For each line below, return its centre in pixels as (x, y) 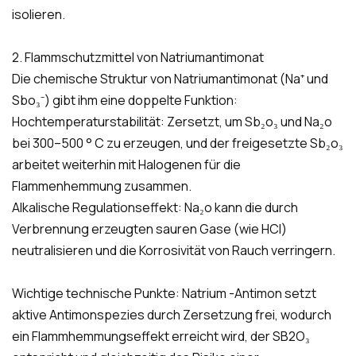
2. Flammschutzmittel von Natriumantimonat (138, 58)
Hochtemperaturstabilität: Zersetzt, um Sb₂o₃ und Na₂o (172, 122)
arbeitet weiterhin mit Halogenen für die (126, 165)
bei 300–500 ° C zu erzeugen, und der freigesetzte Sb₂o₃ (178, 143)
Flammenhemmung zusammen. (102, 186)
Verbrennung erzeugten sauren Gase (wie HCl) (149, 229)
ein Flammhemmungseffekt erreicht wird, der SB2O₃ (161, 337)
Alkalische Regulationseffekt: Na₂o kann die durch (155, 208)
